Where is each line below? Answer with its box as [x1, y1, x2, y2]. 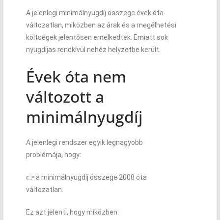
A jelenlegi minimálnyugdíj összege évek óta [26, 8, 164, 17]
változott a [26, 85, 104, 107]
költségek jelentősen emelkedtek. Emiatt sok [26, 33, 168, 41]
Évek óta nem [26, 65, 126, 87]
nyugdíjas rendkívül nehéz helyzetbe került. [26, 45, 161, 54]
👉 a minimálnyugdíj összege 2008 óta [26, 173, 147, 181]
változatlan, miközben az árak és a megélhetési [26, 21, 176, 29]
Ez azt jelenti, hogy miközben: [26, 208, 119, 216]
